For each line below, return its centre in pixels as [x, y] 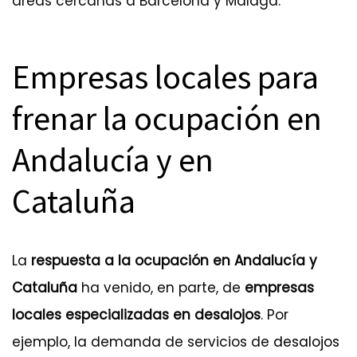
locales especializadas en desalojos [136, 314]
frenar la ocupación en [167, 118]
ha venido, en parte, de [161, 287]
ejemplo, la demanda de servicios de [143, 341]
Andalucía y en [113, 160]
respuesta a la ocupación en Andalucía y [174, 260]
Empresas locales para [165, 77]
